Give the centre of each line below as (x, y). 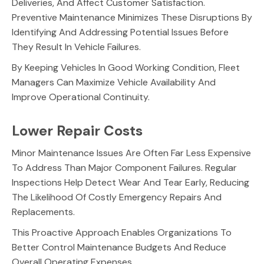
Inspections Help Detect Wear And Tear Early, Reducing (131, 182)
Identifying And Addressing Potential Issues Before (120, 32)
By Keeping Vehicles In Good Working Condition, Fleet (126, 67)
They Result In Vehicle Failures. (77, 47)
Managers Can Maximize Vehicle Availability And (114, 82)
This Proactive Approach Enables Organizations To (122, 232)
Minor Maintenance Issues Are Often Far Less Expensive (131, 153)
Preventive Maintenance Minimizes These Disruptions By (132, 17)
